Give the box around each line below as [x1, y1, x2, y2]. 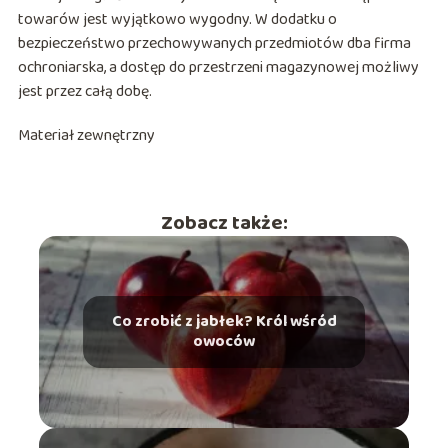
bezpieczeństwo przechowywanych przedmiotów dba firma [17, 31, 411, 57]
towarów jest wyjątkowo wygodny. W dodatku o [17, 7, 337, 33]
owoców [193, 329, 255, 355]
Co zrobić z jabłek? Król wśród [111, 309, 337, 335]
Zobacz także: [160, 207, 288, 240]
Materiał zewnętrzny [17, 123, 155, 149]
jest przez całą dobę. [17, 79, 152, 105]
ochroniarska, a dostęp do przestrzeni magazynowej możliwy [17, 55, 419, 81]
